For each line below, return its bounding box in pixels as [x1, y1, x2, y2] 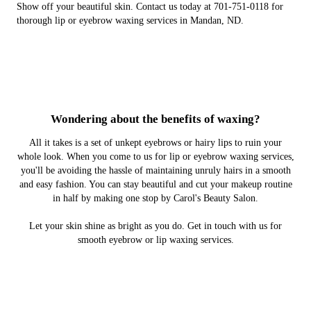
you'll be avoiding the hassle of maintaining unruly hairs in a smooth [20, 165, 291, 176]
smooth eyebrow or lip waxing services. [77, 234, 234, 245]
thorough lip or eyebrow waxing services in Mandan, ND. [17, 15, 244, 26]
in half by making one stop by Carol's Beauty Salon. [53, 192, 258, 203]
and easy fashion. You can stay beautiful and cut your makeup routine [19, 178, 292, 190]
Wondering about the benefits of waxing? [51, 112, 260, 126]
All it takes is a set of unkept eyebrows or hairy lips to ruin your [29, 137, 282, 148]
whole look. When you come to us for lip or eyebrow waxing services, [17, 151, 294, 162]
